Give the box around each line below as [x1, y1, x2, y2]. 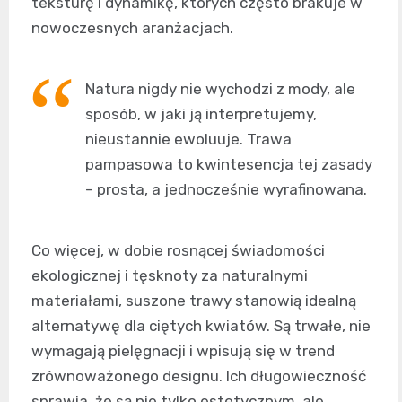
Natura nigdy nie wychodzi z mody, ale [85, 80, 355, 99]
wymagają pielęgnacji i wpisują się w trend [31, 342, 335, 361]
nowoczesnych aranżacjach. [31, 19, 233, 38]
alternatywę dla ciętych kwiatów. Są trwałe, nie [31, 317, 371, 336]
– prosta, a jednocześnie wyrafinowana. [85, 180, 367, 199]
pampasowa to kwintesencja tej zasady [85, 155, 372, 174]
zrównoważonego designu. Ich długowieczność [31, 367, 366, 386]
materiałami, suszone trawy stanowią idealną [31, 292, 356, 310]
